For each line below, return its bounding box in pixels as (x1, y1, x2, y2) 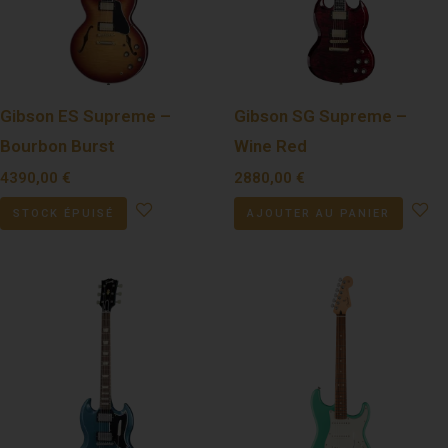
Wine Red (234, 135, 307, 156)
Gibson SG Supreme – (234, 105, 407, 126)
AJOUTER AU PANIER (247, 207, 390, 221)
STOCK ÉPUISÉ (13, 207, 114, 221)
